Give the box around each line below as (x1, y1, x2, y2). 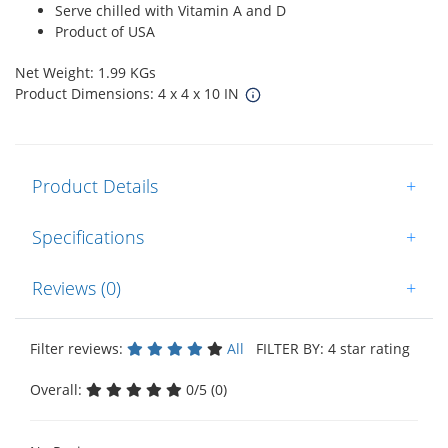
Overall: (30, 380, 86, 400)
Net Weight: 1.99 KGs (15, 63, 156, 83)
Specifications (32, 225, 144, 250)
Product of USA (55, 22, 155, 42)
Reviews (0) (32, 276, 121, 301)
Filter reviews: (30, 339, 127, 359)
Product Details (32, 174, 158, 199)
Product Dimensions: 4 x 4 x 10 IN (15, 84, 243, 104)
